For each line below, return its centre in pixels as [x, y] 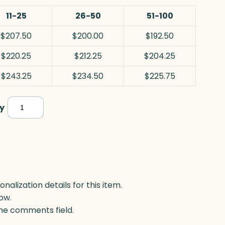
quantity [26, 152]
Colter [21, 104]
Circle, [21, 120]
